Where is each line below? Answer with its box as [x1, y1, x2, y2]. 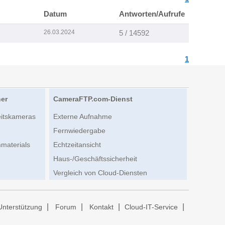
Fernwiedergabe [53, 127, 105, 135]
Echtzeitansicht [53, 141, 101, 149]
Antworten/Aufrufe [119, 10, 185, 18]
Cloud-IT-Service [125, 203, 178, 211]
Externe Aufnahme [53, 113, 112, 121]
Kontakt [89, 203, 114, 211]
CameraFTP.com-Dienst [53, 95, 133, 103]
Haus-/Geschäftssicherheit [53, 155, 137, 163]
